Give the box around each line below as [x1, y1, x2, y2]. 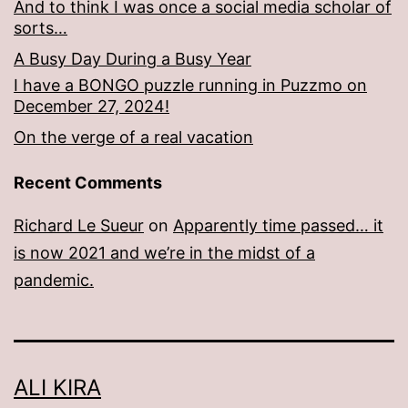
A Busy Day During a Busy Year [14, 49, 251, 69]
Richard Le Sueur [14, 216, 144, 236]
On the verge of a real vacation [14, 127, 253, 148]
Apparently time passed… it [173, 216, 383, 236]
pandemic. [14, 270, 94, 291]
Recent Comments [14, 173, 162, 193]
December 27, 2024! [14, 97, 169, 117]
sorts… [14, 18, 67, 38]
